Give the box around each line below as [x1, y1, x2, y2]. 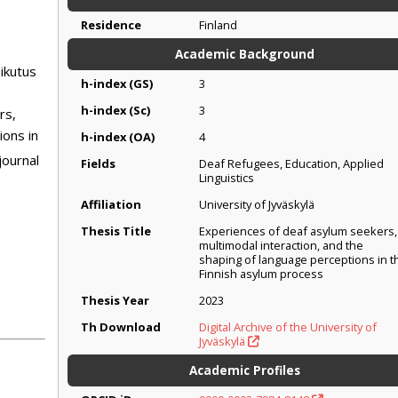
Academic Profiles [188, 362, 300, 379]
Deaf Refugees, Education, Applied [199, 155, 384, 172]
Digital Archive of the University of [199, 319, 377, 336]
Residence [81, 17, 141, 34]
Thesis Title [81, 223, 151, 240]
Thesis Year [81, 292, 149, 309]
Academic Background [174, 46, 314, 63]
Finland [199, 17, 237, 34]
